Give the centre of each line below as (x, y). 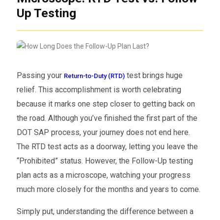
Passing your (40, 76)
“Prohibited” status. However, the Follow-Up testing (105, 161)
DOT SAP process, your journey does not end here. (103, 133)
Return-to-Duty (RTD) (94, 76)
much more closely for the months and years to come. (108, 190)
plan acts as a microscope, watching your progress (103, 175)
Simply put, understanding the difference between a (105, 212)
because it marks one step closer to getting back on (106, 104)
